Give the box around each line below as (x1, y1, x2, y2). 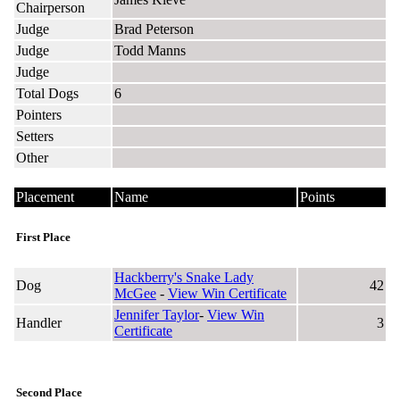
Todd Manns (114, 42, 186, 58)
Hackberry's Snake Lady (114, 269, 254, 285)
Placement (16, 188, 74, 204)
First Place (16, 229, 71, 244)
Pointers (16, 106, 62, 122)
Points (300, 188, 335, 204)
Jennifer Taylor (114, 306, 199, 322)
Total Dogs (16, 85, 79, 101)
